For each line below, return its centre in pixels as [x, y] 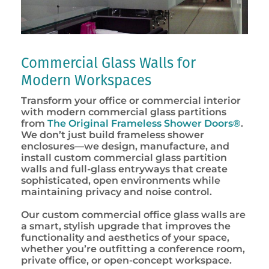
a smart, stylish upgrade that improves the [126, 226]
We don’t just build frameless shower [113, 135]
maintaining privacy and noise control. [116, 192]
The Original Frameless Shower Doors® [144, 124]
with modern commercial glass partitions [124, 112]
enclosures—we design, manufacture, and [125, 147]
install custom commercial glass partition [124, 158]
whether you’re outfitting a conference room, [133, 249]
